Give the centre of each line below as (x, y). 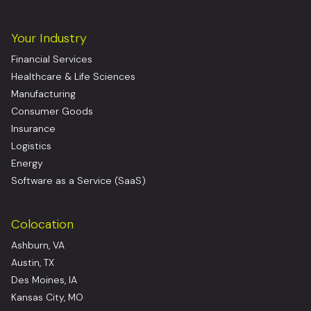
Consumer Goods (52, 111)
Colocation (42, 225)
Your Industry (49, 39)
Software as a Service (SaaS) (78, 181)
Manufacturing (43, 94)
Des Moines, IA (44, 280)
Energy (27, 163)
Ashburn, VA (38, 245)
